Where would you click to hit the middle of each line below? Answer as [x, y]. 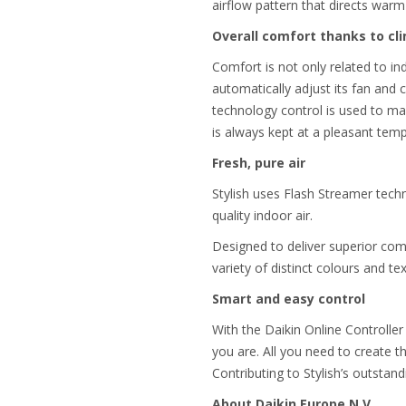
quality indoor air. [262, 215]
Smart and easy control [288, 299]
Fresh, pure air [258, 163]
